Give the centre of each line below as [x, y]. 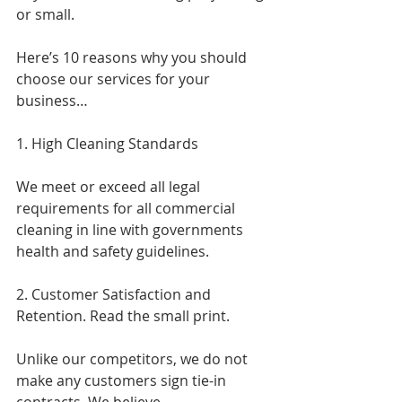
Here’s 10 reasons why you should [133, 57]
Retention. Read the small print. [123, 316]
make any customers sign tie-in [123, 380]
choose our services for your [115, 79]
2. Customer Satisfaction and [115, 294]
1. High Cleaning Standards [107, 144]
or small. [45, 14]
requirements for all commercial [127, 208]
